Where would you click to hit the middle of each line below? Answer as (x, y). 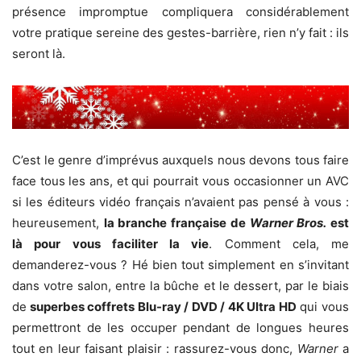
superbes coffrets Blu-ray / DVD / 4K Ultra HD (162, 307)
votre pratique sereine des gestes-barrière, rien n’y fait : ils (180, 33)
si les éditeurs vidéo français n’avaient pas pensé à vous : (180, 202)
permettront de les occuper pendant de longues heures (180, 328)
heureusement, (58, 223)
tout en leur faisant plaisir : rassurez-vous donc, (155, 349)
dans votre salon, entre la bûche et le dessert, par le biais (180, 286)
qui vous (323, 307)
